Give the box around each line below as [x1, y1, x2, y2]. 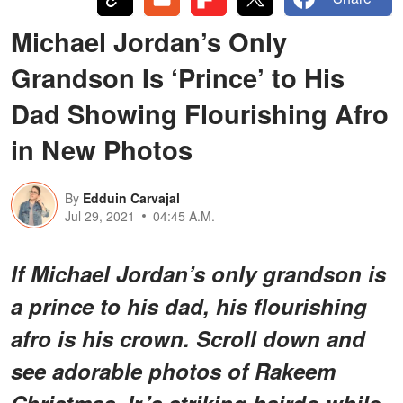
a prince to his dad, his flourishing [11, 290, 367, 321]
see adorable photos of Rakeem [11, 354, 336, 386]
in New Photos [11, 130, 193, 168]
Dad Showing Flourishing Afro [11, 94, 389, 132]
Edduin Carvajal [83, 188, 180, 207]
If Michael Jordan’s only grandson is [11, 257, 386, 289]
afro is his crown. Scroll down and [11, 322, 365, 354]
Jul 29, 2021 [65, 206, 135, 225]
